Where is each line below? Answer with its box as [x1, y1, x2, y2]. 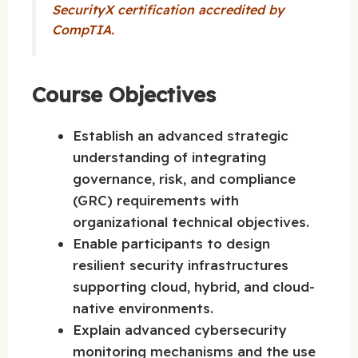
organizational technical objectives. [73, 213, 309, 230]
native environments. [73, 299, 213, 316]
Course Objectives [32, 81, 216, 108]
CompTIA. [52, 22, 114, 38]
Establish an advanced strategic [73, 126, 288, 144]
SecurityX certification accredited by [52, 2, 284, 18]
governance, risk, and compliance [73, 169, 296, 187]
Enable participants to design [73, 234, 270, 252]
